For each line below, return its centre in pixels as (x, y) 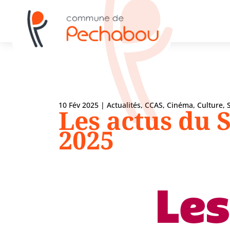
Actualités (124, 105)
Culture (210, 105)
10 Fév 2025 (79, 105)
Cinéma (180, 105)
